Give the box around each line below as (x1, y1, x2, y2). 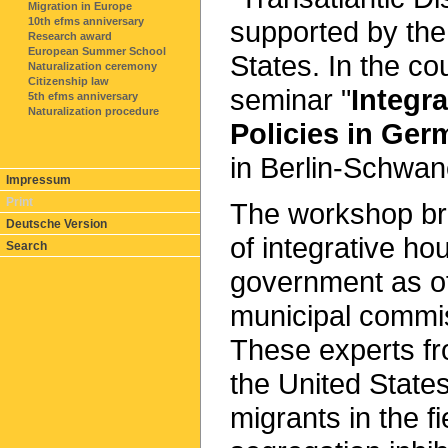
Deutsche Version (6, 217, 107, 231)
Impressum (6, 173, 71, 187)
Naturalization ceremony (28, 60, 157, 72)
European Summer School (28, 45, 166, 57)
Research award (28, 30, 112, 42)
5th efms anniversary (28, 90, 138, 102)
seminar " (230, 82, 351, 116)
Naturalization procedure (28, 105, 159, 117)
